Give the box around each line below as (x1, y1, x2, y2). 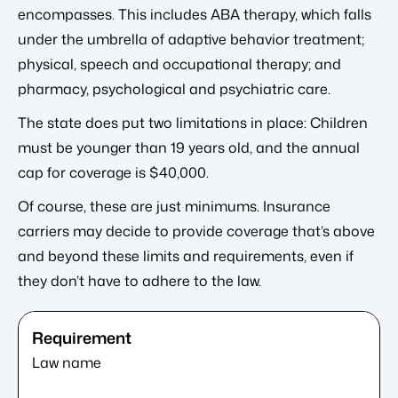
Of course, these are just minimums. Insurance (18, 195, 330, 216)
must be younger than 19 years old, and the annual (18, 137, 360, 157)
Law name (32, 352, 101, 372)
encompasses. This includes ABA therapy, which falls (18, 4, 371, 24)
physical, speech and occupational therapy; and (18, 53, 341, 74)
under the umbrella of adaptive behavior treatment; (18, 28, 364, 49)
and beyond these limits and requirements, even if (18, 245, 354, 266)
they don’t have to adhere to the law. (18, 270, 261, 291)
